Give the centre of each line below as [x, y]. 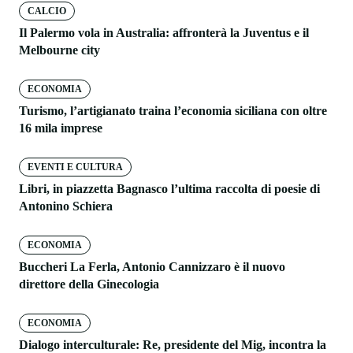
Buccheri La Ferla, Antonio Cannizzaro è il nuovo [152, 266]
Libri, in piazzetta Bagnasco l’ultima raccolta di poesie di [169, 188]
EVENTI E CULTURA [75, 167]
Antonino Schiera [66, 206]
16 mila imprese [61, 128]
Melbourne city [59, 50]
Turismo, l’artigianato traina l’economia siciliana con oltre [173, 110]
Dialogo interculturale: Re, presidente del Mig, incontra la [173, 344]
